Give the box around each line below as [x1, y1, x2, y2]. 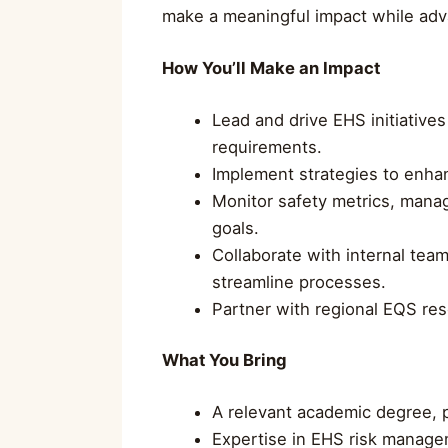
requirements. [211, 136, 322, 157]
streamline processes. [211, 271, 386, 292]
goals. [211, 217, 259, 238]
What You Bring [162, 350, 287, 371]
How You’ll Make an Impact [162, 57, 380, 78]
